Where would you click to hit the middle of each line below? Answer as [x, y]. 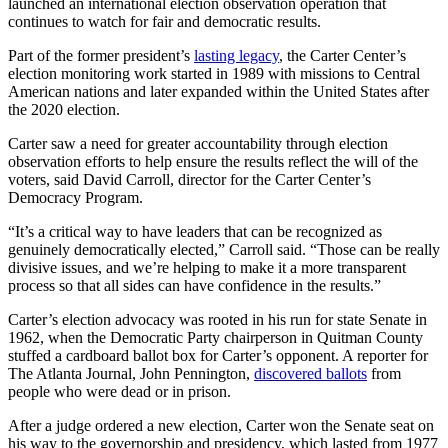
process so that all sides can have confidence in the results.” [194, 285]
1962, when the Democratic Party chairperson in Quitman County [215, 337]
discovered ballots [310, 373]
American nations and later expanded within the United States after [218, 91]
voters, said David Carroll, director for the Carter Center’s [189, 179]
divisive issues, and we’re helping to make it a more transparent [207, 267]
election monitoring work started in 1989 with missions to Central [214, 73]
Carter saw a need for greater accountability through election [198, 143]
